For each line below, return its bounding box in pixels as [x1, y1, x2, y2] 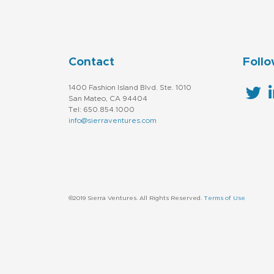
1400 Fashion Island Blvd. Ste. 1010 [68, 83, 191, 91]
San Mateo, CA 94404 [68, 94, 147, 102]
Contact [68, 56, 114, 68]
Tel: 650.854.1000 [68, 105, 135, 113]
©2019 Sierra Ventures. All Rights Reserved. [68, 194, 204, 201]
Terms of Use [204, 194, 245, 201]
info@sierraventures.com [68, 116, 157, 124]
